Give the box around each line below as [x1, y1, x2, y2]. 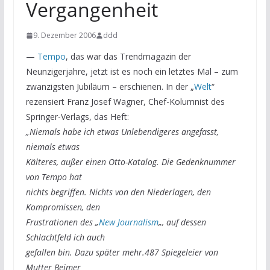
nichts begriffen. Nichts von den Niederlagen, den [25, 186, 211, 198]
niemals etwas [25, 141, 80, 152]
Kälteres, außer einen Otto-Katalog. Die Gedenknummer [25, 156, 236, 168]
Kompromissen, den [25, 201, 100, 213]
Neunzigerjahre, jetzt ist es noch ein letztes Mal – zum [25, 66, 238, 77]
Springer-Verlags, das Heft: [25, 111, 129, 122]
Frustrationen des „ [25, 216, 99, 228]
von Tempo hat [25, 171, 82, 183]
